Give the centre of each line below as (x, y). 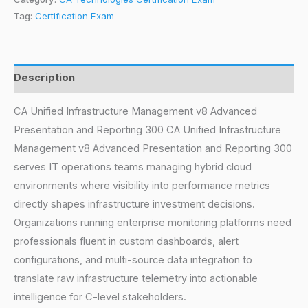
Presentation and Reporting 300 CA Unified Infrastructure (147, 130)
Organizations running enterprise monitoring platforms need (153, 223)
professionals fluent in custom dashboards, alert (126, 242)
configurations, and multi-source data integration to (133, 260)
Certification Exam (75, 15)
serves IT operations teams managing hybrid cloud (133, 167)
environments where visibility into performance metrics (142, 186)
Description (44, 78)
